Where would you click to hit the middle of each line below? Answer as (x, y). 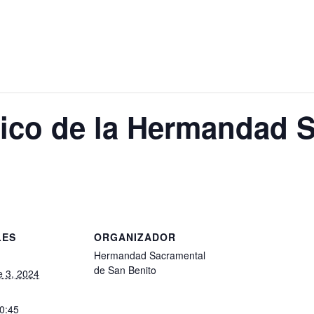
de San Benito (125, 270)
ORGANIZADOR (135, 237)
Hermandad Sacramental (150, 255)
